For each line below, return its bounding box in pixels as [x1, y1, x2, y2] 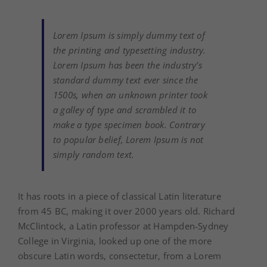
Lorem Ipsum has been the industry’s [53, 59, 202, 72]
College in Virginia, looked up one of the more [18, 235, 212, 247]
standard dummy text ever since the [53, 74, 198, 86]
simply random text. [53, 148, 135, 161]
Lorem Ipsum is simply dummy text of [53, 29, 205, 42]
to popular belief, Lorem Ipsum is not [53, 133, 204, 146]
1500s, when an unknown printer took [53, 89, 207, 101]
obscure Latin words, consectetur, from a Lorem [18, 250, 222, 262]
